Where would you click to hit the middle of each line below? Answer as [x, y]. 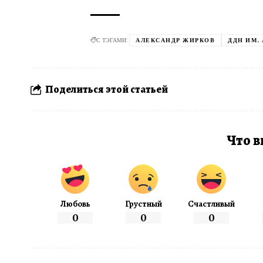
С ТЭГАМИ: [112, 41]
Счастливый [212, 204]
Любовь [75, 204]
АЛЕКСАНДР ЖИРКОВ [175, 41]
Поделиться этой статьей [107, 90]
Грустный [143, 204]
